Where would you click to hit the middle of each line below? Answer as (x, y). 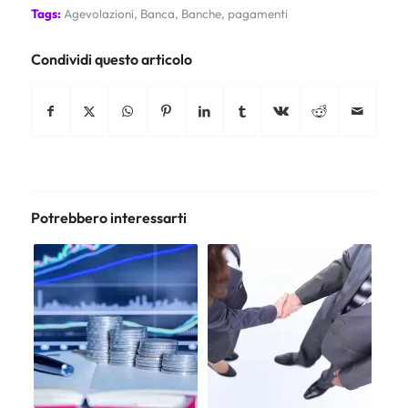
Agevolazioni (98, 14)
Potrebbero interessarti (108, 218)
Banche (201, 14)
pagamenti (257, 14)
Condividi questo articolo (111, 59)
